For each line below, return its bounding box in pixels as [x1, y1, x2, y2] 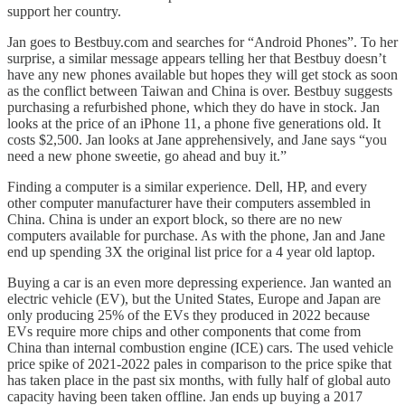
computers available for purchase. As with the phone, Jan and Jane [7, 227, 385, 243]
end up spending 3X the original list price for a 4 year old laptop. [7, 243, 375, 259]
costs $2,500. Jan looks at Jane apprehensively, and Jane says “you [7, 131, 387, 147]
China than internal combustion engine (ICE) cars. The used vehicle [7, 339, 393, 355]
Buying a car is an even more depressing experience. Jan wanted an [7, 274, 391, 290]
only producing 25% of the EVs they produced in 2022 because [7, 306, 370, 323]
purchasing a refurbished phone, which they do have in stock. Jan [7, 99, 380, 115]
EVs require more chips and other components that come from [7, 323, 361, 339]
